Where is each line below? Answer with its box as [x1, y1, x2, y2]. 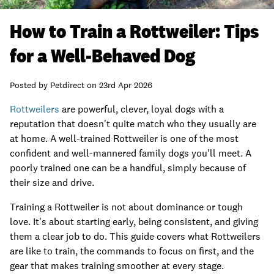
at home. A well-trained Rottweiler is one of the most [10, 132, 239, 145]
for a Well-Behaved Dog [10, 43, 195, 68]
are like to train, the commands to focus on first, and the [10, 245, 254, 257]
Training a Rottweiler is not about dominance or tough [10, 201, 243, 213]
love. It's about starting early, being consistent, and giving [10, 215, 258, 228]
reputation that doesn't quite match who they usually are [10, 117, 256, 130]
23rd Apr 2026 [99, 80, 152, 91]
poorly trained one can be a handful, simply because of [10, 161, 246, 174]
